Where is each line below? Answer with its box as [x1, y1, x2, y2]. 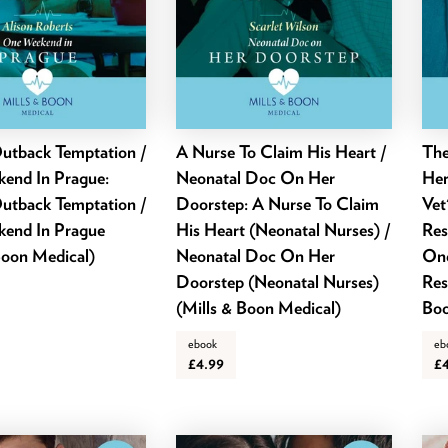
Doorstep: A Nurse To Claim [175, 193, 379, 215]
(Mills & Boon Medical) [175, 297, 341, 319]
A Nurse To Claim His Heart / [175, 141, 386, 163]
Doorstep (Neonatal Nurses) [175, 271, 379, 293]
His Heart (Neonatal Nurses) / [175, 219, 390, 241]
